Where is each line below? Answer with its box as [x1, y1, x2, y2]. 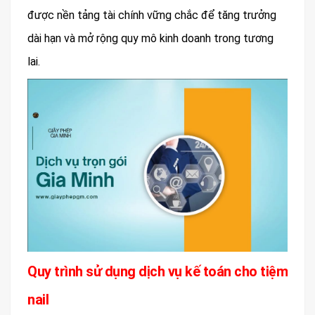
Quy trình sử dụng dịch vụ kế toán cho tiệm [27, 263, 288, 281]
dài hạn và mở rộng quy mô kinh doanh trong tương [27, 31, 274, 45]
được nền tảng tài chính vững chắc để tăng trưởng [27, 8, 276, 22]
